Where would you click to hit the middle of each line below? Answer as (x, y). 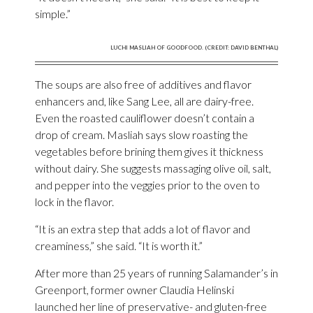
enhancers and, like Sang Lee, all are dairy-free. (144, 101)
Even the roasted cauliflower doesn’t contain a (145, 117)
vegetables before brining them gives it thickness (149, 151)
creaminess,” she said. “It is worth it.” (119, 245)
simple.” (53, 13)
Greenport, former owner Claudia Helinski (134, 289)
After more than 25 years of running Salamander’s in (156, 272)
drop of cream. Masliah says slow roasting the (141, 134)
